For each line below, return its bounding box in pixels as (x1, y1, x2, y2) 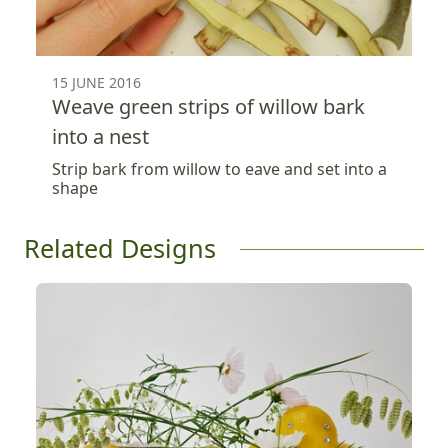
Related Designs (24, 231, 216, 266)
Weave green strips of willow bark (52, 93, 365, 121)
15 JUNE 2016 (52, 73, 141, 93)
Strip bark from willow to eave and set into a (52, 158, 387, 181)
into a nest (52, 123, 149, 151)
